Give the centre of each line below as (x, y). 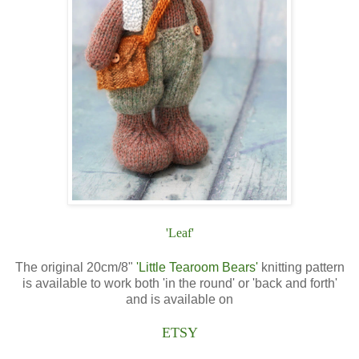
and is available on (179, 299)
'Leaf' (179, 232)
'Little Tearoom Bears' (197, 267)
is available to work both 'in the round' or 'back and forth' (179, 283)
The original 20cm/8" (74, 267)
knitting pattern (303, 267)
